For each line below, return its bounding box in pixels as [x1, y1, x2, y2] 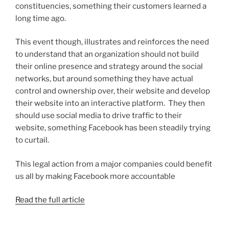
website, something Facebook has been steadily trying [15, 123, 211, 133]
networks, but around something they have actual [15, 74, 193, 84]
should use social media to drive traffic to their [15, 111, 182, 121]
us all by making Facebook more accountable [15, 171, 175, 181]
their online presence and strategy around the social [15, 62, 203, 72]
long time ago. [15, 13, 66, 23]
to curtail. [15, 135, 49, 145]
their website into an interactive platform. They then [15, 99, 205, 108]
